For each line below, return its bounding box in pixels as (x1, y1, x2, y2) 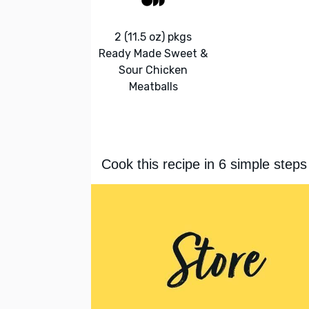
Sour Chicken (119, 63, 188, 77)
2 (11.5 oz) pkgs (114, 30, 192, 43)
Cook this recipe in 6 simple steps (101, 157, 307, 172)
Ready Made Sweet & (99, 46, 208, 60)
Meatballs (128, 79, 178, 93)
